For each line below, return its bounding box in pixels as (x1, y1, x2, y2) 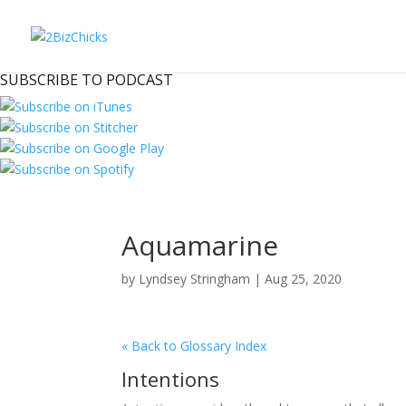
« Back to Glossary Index (121, 337, 267, 354)
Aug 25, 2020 (265, 270, 343, 287)
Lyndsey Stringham (139, 270, 251, 287)
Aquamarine (121, 227, 279, 264)
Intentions (121, 365, 220, 392)
